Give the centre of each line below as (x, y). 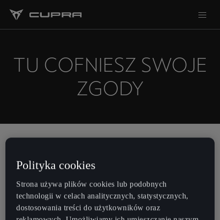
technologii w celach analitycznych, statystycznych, (102, 196)
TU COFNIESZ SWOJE (110, 65)
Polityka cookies (56, 165)
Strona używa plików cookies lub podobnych (92, 184)
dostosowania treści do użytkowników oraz (88, 208)
